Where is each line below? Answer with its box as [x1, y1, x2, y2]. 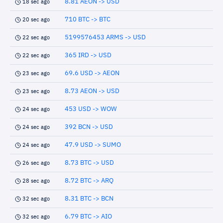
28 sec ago [22, 178, 50, 184]
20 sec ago [22, 17, 50, 22]
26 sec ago [22, 160, 50, 166]
